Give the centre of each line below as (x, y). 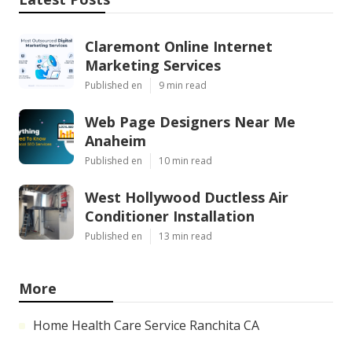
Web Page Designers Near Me (190, 121)
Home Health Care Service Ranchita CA (146, 325)
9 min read (183, 85)
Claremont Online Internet (179, 46)
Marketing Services (153, 65)
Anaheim (115, 140)
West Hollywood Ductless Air (187, 197)
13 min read (185, 236)
